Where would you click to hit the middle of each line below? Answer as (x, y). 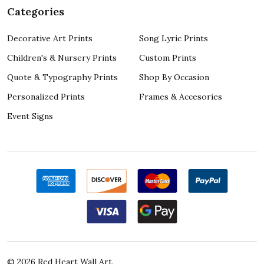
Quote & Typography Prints (62, 77)
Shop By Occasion (174, 77)
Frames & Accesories (181, 96)
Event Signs (30, 116)
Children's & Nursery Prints (62, 57)
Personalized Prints (46, 96)
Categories (36, 11)
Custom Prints (168, 57)
